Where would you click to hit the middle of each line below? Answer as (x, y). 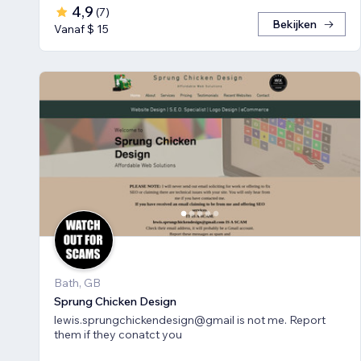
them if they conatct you (118, 334)
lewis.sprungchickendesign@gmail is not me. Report (190, 320)
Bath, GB (77, 282)
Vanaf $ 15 (81, 29)
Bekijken (295, 24)
